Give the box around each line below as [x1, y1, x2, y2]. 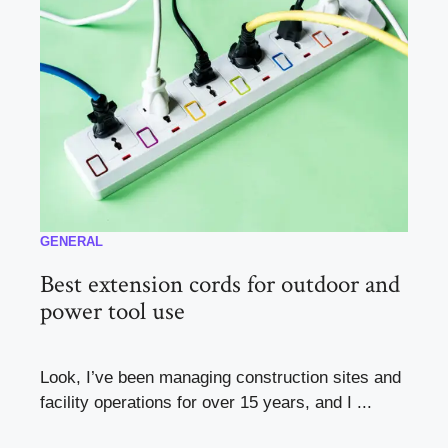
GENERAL [40, 233, 103, 249]
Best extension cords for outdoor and [40, 267, 400, 301]
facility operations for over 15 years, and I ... [40, 392, 372, 412]
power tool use [40, 294, 185, 328]
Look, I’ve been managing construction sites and [40, 367, 401, 387]
